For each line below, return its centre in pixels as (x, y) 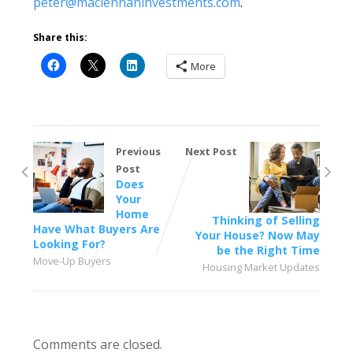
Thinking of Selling (266, 221)
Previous (139, 152)
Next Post (211, 152)
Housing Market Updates (261, 268)
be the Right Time (268, 251)
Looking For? (70, 244)
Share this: (61, 38)
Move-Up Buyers (72, 261)
